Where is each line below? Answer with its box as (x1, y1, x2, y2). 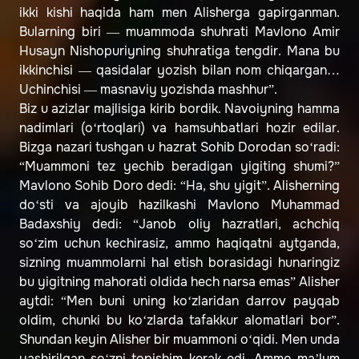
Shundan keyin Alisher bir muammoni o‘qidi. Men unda (19, 331, 340, 349)
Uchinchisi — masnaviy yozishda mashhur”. (19, 81, 277, 99)
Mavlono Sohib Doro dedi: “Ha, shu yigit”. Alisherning (19, 177, 340, 195)
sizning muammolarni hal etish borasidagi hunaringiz (19, 254, 340, 272)
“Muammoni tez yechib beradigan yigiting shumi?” (19, 158, 340, 175)
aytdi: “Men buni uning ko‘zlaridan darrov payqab (19, 292, 340, 310)
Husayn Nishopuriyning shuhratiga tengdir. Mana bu (19, 42, 340, 60)
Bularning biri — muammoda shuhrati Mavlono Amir (19, 23, 340, 41)
